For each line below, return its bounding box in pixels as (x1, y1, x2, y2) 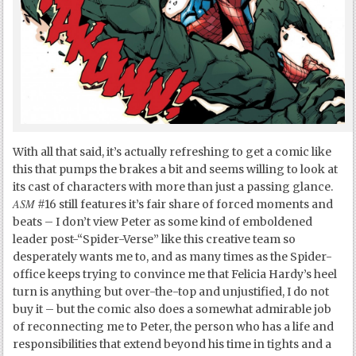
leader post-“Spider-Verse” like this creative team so (13, 231, 296, 246)
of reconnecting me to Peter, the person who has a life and (13, 319, 335, 334)
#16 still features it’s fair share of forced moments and (35, 196, 334, 211)
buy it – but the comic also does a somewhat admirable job (13, 301, 332, 316)
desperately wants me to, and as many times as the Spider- (13, 249, 333, 264)
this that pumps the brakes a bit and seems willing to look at (13, 161, 339, 176)
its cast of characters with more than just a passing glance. (13, 179, 334, 194)
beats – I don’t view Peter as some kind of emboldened (13, 214, 313, 229)
